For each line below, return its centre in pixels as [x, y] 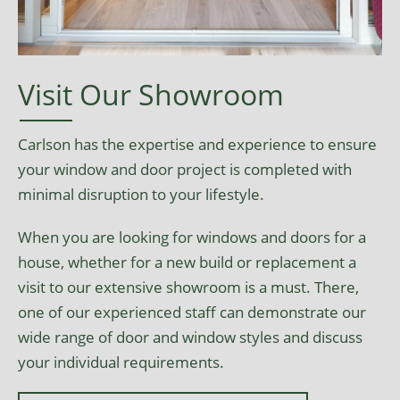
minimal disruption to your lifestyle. [141, 193]
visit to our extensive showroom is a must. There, [188, 286]
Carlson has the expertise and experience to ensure [197, 143]
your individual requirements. [121, 361]
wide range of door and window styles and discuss [190, 336]
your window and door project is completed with [185, 168]
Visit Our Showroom [151, 94]
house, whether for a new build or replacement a [187, 261]
